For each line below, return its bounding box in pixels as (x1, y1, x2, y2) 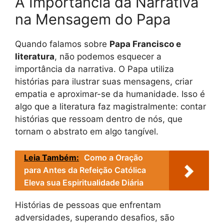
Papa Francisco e (109, 38, 181, 49)
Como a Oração (84, 152, 143, 163)
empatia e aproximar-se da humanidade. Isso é (15, 88, 205, 99)
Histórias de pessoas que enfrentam (15, 200, 161, 210)
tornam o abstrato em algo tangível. (15, 126, 158, 136)
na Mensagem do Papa (15, 10, 170, 28)
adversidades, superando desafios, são (15, 212, 174, 223)
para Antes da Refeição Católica (24, 165, 146, 175)
